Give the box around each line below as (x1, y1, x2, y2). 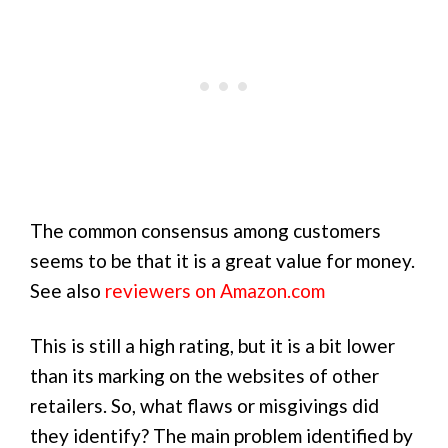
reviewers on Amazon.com (105, 279, 325, 302)
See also (30, 279, 105, 302)
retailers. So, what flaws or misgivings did (30, 393, 379, 417)
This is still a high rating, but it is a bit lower (30, 333, 395, 357)
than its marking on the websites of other (30, 363, 379, 387)
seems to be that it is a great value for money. (30, 249, 415, 272)
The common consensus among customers (30, 219, 381, 242)
